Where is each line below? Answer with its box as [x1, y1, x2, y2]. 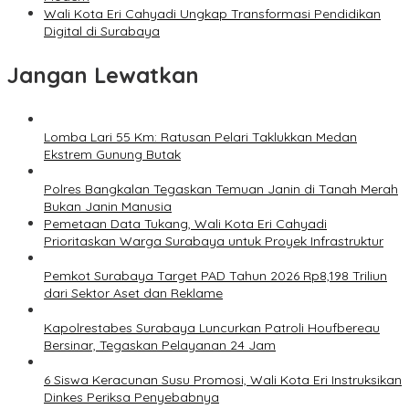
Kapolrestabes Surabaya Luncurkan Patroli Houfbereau [44, 320, 380, 337]
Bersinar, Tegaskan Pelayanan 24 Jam [44, 337, 276, 354]
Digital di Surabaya [44, 23, 160, 40]
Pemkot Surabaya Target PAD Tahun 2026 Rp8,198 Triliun [44, 267, 387, 285]
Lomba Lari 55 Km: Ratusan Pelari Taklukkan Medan [44, 129, 357, 146]
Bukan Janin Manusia [44, 198, 172, 215]
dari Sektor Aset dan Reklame [44, 285, 223, 302]
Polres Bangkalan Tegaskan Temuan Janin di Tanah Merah [44, 181, 398, 198]
